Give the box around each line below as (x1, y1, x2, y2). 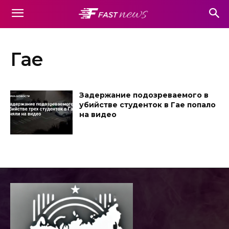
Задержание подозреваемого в (79, 90, 209, 100)
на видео (79, 110, 117, 119)
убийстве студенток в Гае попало (79, 100, 216, 109)
